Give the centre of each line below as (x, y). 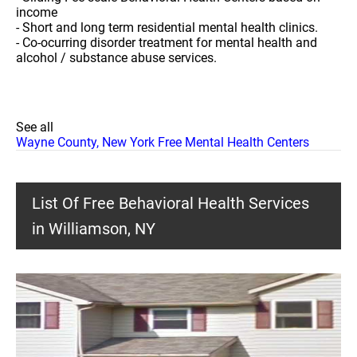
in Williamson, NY (94, 229)
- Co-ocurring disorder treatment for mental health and (167, 43)
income (37, 12)
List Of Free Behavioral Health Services (171, 203)
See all (35, 127)
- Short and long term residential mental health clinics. (167, 27)
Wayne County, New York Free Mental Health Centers (163, 142)
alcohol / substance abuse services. (116, 58)
